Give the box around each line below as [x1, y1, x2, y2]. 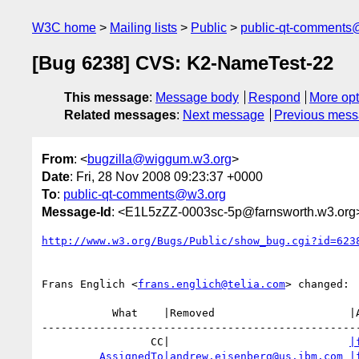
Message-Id [42, 204, 111, 219]
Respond [248, 91, 301, 105]
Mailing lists [110, 21, 177, 34]
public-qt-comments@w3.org [63, 187, 226, 201]
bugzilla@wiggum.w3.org [87, 151, 232, 166]
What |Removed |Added [42, 306, 112, 319]
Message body [155, 91, 239, 105]
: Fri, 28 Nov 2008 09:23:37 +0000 [70, 169, 263, 184]
